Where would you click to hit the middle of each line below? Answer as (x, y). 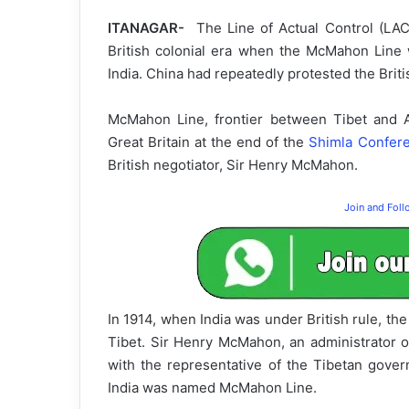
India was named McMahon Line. (212, 388)
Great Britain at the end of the (209, 142)
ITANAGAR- (152, 28)
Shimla (331, 142)
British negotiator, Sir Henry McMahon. (233, 165)
